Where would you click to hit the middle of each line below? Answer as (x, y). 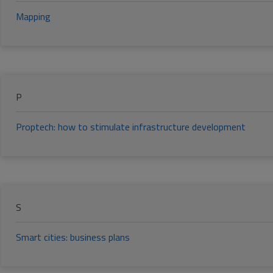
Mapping (33, 17)
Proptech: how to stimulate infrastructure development (131, 127)
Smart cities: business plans (73, 237)
